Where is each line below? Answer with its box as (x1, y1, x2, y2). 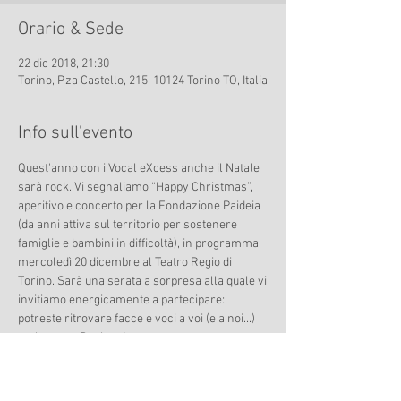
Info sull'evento (18, 123, 132, 144)
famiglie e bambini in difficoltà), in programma (18, 236, 261, 252)
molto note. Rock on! (18, 330, 126, 346)
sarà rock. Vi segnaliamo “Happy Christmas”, (18, 180, 255, 195)
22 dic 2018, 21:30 (18, 56, 109, 72)
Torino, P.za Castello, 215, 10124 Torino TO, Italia (18, 73, 268, 89)
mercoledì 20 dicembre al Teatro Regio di (18, 255, 235, 270)
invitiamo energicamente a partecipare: (18, 293, 227, 308)
